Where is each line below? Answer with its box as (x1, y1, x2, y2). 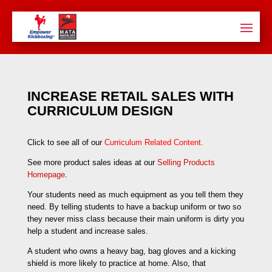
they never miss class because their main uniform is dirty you (27, 214, 244, 223)
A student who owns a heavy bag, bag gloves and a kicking (27, 246, 236, 256)
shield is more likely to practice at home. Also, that (27, 258, 206, 268)
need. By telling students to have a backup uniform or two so (27, 202, 241, 211)
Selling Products (157, 157, 215, 167)
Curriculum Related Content (104, 137, 201, 147)
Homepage (27, 169, 65, 179)
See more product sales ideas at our (27, 157, 157, 167)
